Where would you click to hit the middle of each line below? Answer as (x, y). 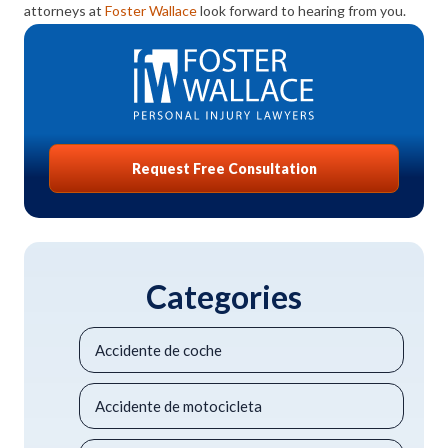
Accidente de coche (158, 350)
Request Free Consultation (224, 168)
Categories (224, 296)
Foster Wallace (151, 10)
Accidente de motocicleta (178, 406)
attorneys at (64, 10)
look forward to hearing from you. (301, 10)
